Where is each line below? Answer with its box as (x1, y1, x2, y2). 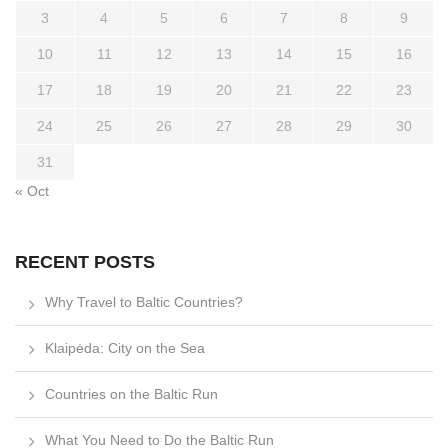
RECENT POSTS (15, 251, 155, 272)
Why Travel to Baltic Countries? (45, 293, 243, 310)
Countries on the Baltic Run (45, 385, 218, 402)
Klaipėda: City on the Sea (45, 339, 205, 356)
